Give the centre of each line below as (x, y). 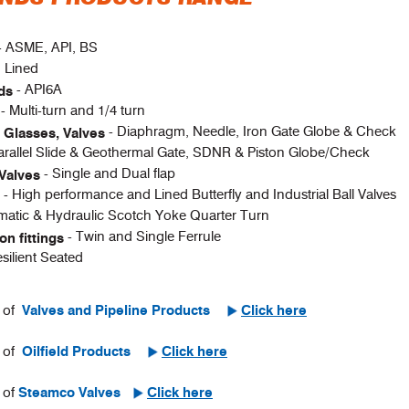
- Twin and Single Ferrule (144, 236)
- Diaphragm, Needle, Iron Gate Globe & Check (252, 131)
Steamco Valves (71, 393)
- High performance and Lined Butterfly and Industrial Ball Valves (200, 194)
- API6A (39, 89)
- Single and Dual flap (110, 173)
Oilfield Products (80, 352)
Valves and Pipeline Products (120, 311)
